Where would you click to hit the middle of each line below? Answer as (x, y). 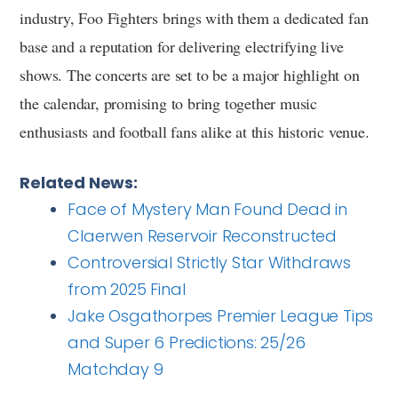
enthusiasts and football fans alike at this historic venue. (195, 131)
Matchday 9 (115, 369)
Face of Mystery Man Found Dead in (207, 209)
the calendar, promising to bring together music (168, 103)
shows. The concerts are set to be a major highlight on (190, 74)
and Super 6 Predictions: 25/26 (187, 342)
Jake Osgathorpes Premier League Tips (221, 315)
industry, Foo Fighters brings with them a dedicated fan (194, 17)
